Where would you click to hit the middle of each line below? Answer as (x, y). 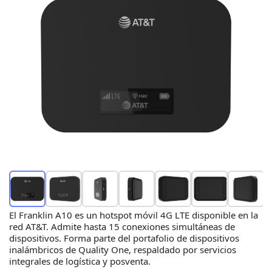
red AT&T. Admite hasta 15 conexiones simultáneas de (122, 226)
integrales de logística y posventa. (80, 261)
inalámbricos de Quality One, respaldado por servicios (123, 249)
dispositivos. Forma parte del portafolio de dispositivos (124, 238)
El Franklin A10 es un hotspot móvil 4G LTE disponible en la (134, 215)
